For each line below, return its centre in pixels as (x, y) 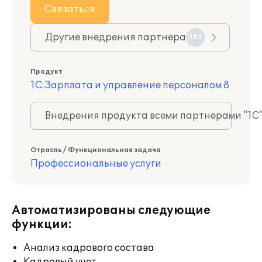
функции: (42, 225)
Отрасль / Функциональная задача (96, 150)
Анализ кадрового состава (89, 248)
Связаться (70, 9)
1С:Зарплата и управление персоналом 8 (130, 85)
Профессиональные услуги (96, 164)
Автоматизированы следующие (111, 211)
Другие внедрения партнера (116, 37)
